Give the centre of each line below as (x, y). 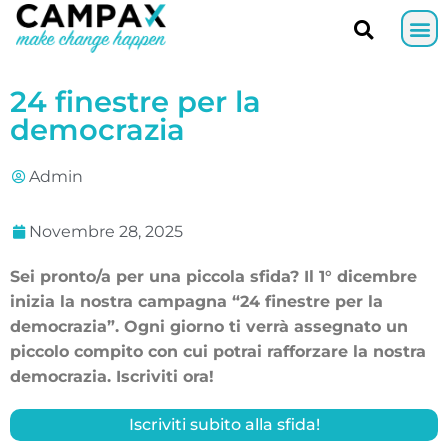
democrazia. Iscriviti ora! (112, 377)
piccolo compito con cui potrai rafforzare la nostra (218, 352)
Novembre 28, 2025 (106, 232)
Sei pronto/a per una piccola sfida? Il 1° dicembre (213, 277)
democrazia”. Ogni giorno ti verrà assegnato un (209, 327)
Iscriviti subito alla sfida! (224, 425)
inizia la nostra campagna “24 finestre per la (196, 302)
